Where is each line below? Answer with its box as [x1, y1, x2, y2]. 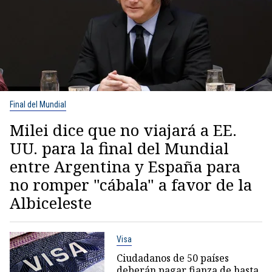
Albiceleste [10, 192, 92, 214]
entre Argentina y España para [10, 155, 240, 178]
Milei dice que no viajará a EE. [10, 119, 237, 141]
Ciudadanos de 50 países [116, 251, 229, 265]
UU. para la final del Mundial [10, 137, 229, 160]
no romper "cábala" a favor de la [10, 174, 252, 196]
